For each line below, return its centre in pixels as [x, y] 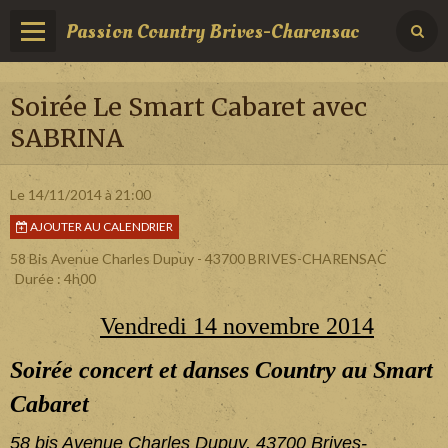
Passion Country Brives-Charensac [212, 31]
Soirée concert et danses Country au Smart [221, 370]
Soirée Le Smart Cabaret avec [188, 107]
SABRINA [67, 138]
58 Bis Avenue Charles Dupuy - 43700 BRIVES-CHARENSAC [198, 258]
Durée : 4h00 [55, 278]
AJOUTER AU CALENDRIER [100, 226]
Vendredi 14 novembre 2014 [237, 326]
